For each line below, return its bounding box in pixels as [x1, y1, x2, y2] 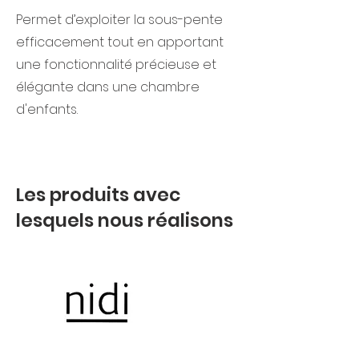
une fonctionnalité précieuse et [16, 55, 216, 74]
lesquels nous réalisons [16, 208, 233, 233]
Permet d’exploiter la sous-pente [16, 10, 223, 29]
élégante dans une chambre [16, 78, 200, 96]
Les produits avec [16, 182, 180, 208]
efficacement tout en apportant [16, 33, 224, 51]
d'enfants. [16, 100, 78, 119]
